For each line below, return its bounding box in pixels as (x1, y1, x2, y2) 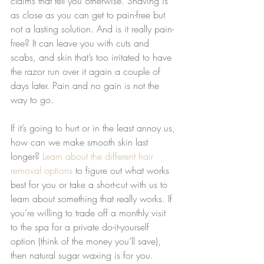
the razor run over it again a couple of (11, 65, 163, 78)
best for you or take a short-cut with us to (11, 178, 170, 192)
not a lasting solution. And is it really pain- (11, 22, 174, 36)
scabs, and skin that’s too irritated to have (11, 51, 174, 64)
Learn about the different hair (42, 150, 156, 163)
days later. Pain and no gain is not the (11, 79, 162, 93)
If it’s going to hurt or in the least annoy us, (11, 121, 178, 135)
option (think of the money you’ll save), (11, 235, 164, 248)
